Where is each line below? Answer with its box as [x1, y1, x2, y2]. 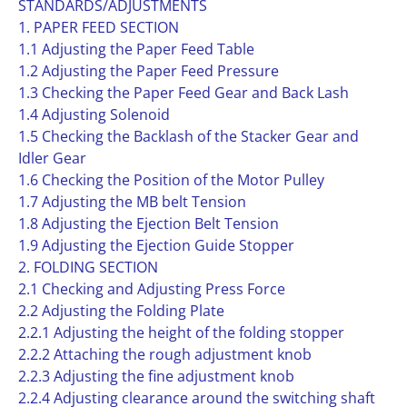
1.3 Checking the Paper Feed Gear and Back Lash [18, 83, 349, 103]
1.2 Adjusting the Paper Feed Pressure [18, 61, 279, 81]
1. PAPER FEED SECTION [18, 17, 179, 37]
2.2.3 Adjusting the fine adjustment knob [18, 366, 294, 386]
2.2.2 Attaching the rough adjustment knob [18, 344, 312, 364]
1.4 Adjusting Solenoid [18, 104, 170, 124]
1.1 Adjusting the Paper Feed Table [18, 39, 254, 59]
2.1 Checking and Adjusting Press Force [18, 279, 285, 299]
